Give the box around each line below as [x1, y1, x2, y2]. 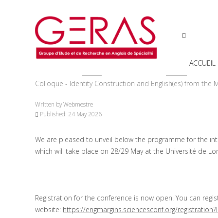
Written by [35, 100, 63, 108]
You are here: [35, 67, 80, 76]
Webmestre [63, 100, 93, 108]
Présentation [114, 67, 156, 76]
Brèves [166, 67, 187, 76]
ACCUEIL [189, 58, 216, 68]
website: [35, 205, 63, 214]
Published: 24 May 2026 [40, 110, 102, 118]
